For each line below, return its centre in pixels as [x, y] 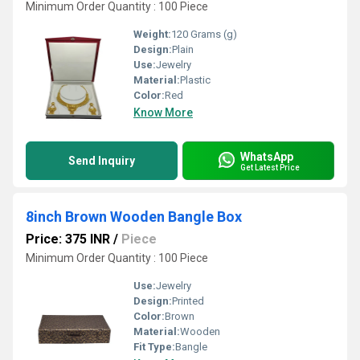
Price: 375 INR [68, 239]
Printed [188, 301]
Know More [163, 112]
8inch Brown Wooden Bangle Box [134, 217]
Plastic [195, 80]
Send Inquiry [102, 161]
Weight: [152, 34]
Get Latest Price [270, 167]
